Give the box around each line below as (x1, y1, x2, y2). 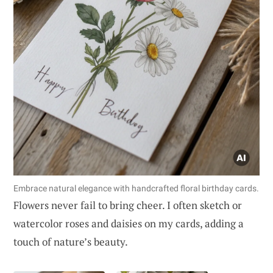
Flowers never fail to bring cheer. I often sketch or (13, 197, 242, 212)
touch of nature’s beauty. (13, 234, 128, 249)
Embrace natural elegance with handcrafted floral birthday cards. (13, 183, 259, 193)
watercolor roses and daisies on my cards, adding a (13, 216, 244, 230)
